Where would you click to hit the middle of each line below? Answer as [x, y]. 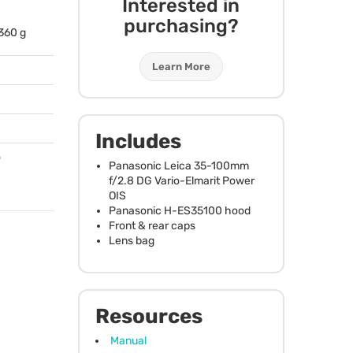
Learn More [181, 66]
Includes [138, 141]
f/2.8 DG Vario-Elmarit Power [181, 180]
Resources [149, 316]
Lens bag [131, 240]
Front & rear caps [152, 225]
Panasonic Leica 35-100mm [178, 165]
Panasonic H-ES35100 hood [179, 210]
